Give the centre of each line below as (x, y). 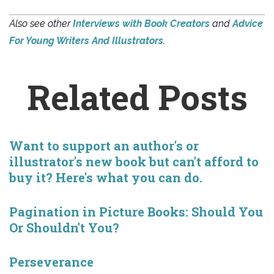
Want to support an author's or (104, 146)
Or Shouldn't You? (64, 228)
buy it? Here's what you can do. (106, 178)
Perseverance (51, 262)
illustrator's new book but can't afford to (134, 162)
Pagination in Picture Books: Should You (136, 212)
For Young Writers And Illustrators (86, 41)
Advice (248, 24)
